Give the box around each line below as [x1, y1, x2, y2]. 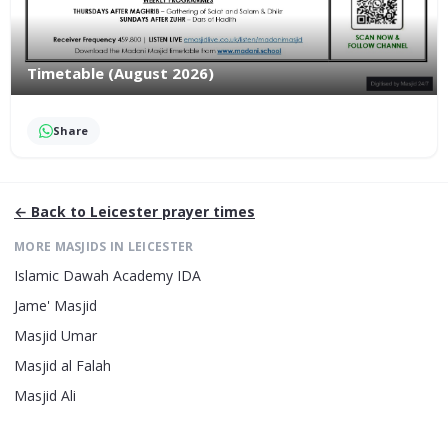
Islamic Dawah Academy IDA [14, 266, 201, 286]
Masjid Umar [14, 326, 97, 346]
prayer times [158, 202, 255, 222]
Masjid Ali [14, 386, 76, 406]
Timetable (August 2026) [27, 63, 214, 84]
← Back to [14, 202, 90, 222]
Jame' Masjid [14, 296, 97, 316]
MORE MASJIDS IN [14, 238, 128, 256]
